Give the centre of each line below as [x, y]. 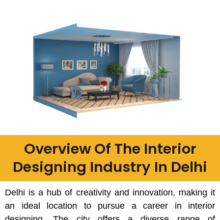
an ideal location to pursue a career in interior [110, 206]
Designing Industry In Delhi [110, 167]
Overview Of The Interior [110, 149]
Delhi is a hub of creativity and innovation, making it [110, 192]
